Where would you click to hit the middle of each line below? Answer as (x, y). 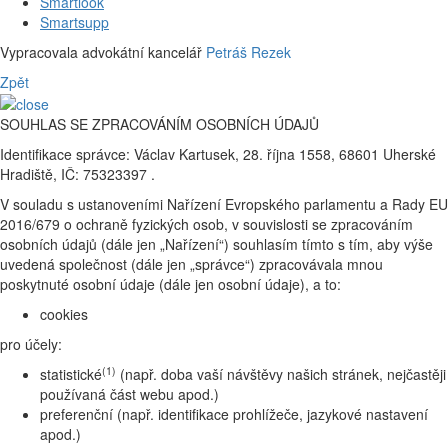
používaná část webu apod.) (129, 394)
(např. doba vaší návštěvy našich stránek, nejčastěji (281, 374)
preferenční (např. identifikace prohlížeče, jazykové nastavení (234, 414)
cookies (64, 314)
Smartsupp (74, 21)
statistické (71, 374)
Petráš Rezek (248, 51)
